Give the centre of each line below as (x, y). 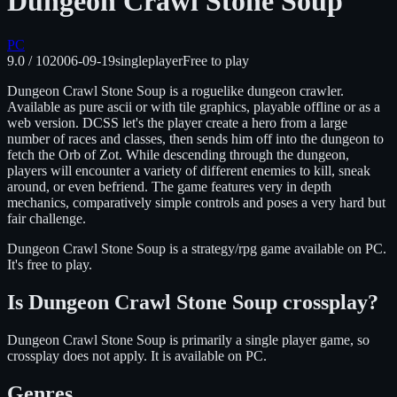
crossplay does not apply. (77, 355)
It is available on (198, 355)
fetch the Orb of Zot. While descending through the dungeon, (178, 154)
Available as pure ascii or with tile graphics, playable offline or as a (194, 106)
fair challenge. (47, 218)
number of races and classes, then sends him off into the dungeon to (195, 138)
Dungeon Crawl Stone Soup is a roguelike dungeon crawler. (175, 90)
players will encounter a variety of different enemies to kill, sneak (189, 170)
